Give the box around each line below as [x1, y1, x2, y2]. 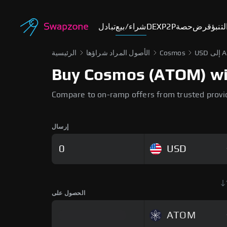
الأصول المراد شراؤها [86, 50, 150, 57]
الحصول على [52, 190, 85, 196]
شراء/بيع [116, 23, 146, 31]
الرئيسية [52, 50, 77, 57]
